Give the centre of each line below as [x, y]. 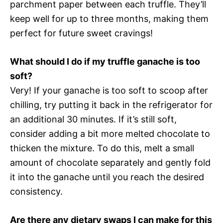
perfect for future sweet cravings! [81, 33]
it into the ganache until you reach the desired [107, 177]
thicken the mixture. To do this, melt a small [102, 148]
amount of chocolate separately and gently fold [110, 163]
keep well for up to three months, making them [109, 19]
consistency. [36, 191]
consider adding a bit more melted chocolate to [110, 134]
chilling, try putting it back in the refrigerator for [111, 105]
